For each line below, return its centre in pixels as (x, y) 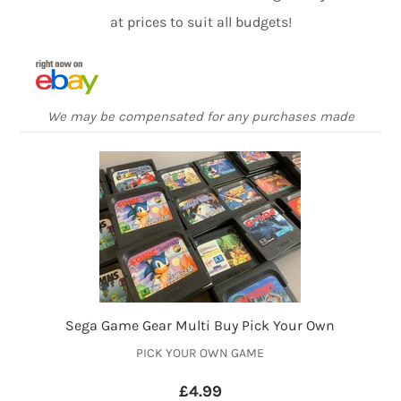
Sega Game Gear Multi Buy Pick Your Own (200, 326)
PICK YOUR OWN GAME (200, 354)
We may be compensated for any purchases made (200, 117)
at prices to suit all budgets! (200, 22)
